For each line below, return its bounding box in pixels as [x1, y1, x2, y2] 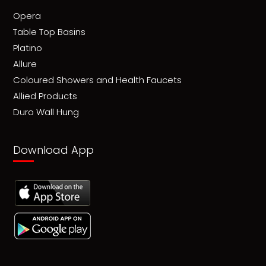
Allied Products [12, 89, 77, 102]
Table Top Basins [12, 25, 85, 38]
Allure [12, 57, 37, 70]
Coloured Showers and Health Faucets [12, 73, 182, 86]
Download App [12, 142, 94, 157]
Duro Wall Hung [12, 105, 79, 118]
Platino [12, 41, 42, 54]
